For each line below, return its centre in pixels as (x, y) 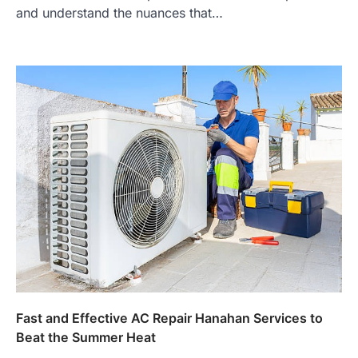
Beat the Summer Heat (86, 337)
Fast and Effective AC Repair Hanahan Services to (169, 318)
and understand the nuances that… (119, 12)
